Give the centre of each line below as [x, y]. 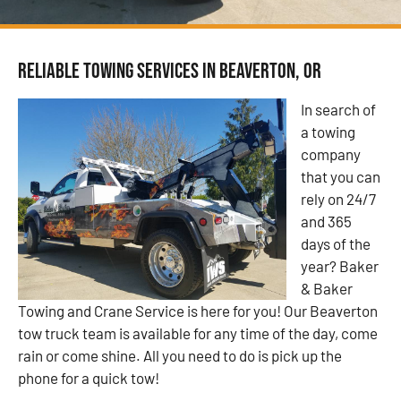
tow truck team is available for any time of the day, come [198, 333]
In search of [338, 109]
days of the [336, 243]
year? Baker [340, 265]
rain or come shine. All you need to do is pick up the [180, 355]
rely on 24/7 [338, 198]
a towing [328, 131]
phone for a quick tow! [89, 377]
